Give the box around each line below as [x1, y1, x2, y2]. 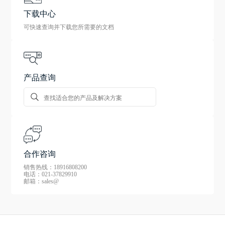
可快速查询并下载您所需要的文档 [24, 23, 115, 31]
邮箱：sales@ [24, 177, 59, 185]
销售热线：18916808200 [24, 163, 87, 171]
